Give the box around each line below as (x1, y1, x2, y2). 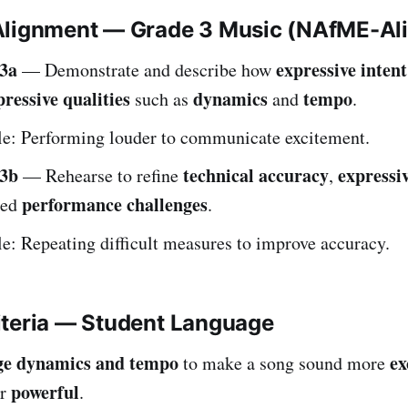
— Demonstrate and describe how (17, 56, 276, 82)
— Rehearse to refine (18, 162, 183, 188)
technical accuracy (183, 161, 329, 189)
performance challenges (22, 190, 208, 218)
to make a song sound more (178, 350, 390, 375)
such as (130, 86, 193, 111)
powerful (11, 378, 79, 405)
